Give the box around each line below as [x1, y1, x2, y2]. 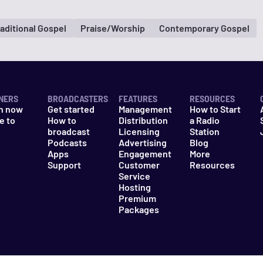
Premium [118, 193, 156, 204]
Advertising [118, 137, 167, 149]
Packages [118, 204, 159, 215]
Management [118, 103, 172, 115]
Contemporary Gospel [159, 22, 249, 33]
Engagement [118, 148, 171, 160]
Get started [48, 103, 95, 115]
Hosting [118, 181, 151, 193]
